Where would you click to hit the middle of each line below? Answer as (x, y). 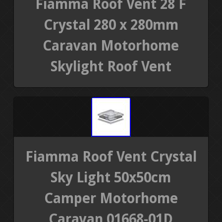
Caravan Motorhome (111, 46)
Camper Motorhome (111, 199)
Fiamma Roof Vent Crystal (111, 157)
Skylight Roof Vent (111, 67)
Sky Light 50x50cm (111, 178)
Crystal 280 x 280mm (111, 25)
